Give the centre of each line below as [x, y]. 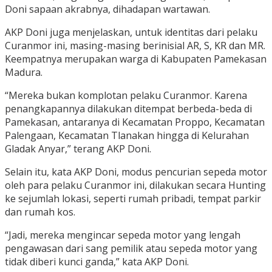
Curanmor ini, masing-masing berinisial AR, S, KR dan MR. [135, 46]
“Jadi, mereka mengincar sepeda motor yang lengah [123, 235]
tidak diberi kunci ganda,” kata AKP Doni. [97, 262]
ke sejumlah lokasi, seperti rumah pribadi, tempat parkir [133, 199]
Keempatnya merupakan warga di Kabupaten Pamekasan [136, 59]
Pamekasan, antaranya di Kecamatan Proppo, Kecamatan [135, 122]
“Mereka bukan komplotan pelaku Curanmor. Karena [126, 96]
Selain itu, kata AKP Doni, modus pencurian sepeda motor [136, 172]
